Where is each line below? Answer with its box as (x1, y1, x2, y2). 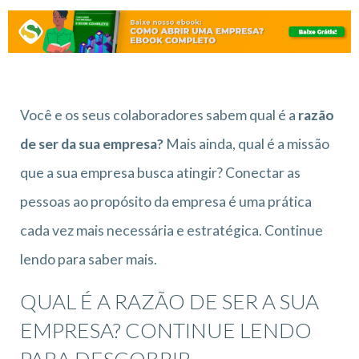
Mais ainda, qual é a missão (163, 135, 329, 152)
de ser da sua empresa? (20, 135, 163, 152)
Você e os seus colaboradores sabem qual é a (20, 106, 298, 123)
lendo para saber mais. (20, 250, 157, 268)
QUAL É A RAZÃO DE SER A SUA (20, 288, 319, 314)
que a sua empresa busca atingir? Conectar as (20, 163, 301, 181)
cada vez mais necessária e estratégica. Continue (20, 221, 323, 239)
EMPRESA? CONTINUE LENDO (20, 317, 312, 343)
